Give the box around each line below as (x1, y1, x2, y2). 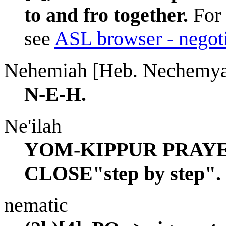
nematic (4, 193, 68, 216)
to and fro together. (24, 3, 188, 26)
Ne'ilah (4, 114, 62, 137)
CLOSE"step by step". (24, 161, 221, 185)
